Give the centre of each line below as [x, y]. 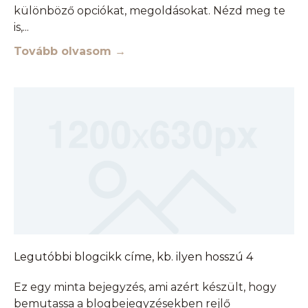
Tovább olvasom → [70, 51]
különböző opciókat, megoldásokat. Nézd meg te [150, 10]
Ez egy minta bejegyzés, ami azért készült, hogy [145, 287]
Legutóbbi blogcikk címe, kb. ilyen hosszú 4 [133, 256]
